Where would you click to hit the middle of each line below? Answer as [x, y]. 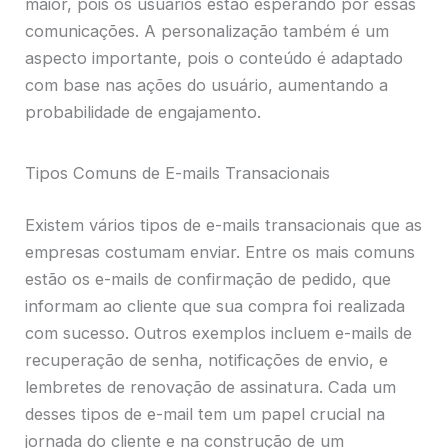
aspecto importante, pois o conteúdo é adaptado [214, 57]
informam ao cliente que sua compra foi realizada [215, 306]
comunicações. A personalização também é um [207, 30]
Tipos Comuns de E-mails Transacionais [178, 173]
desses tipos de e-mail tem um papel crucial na [205, 414]
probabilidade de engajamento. [143, 111]
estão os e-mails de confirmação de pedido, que [208, 279]
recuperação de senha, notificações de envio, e [207, 360]
